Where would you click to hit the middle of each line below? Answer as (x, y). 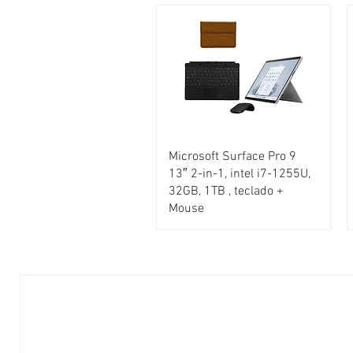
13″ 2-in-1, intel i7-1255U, (240, 175)
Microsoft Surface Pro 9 (232, 157)
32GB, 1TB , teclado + (226, 192)
